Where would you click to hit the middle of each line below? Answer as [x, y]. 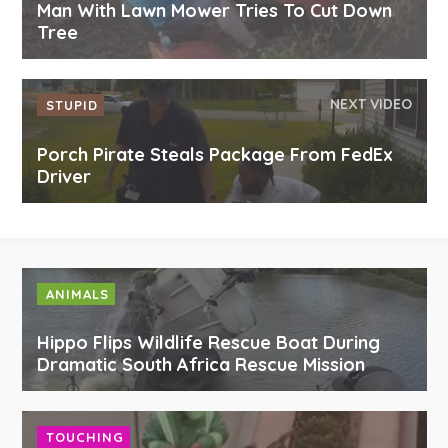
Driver [63, 177]
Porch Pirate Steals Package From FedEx [214, 155]
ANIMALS [77, 294]
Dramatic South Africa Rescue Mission [200, 365]
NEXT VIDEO [370, 104]
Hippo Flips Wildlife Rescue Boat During [208, 343]
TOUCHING [84, 437]
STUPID [71, 105]
